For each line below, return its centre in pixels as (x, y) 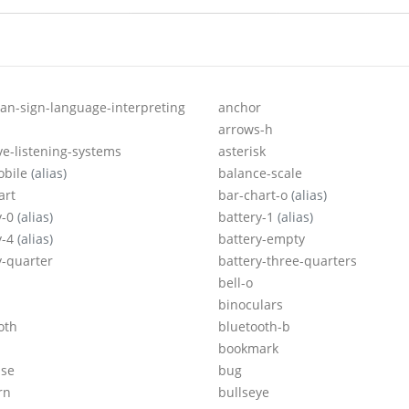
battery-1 (248, 217)
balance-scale (260, 173)
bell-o (236, 283)
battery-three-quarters (288, 261)
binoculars (251, 305)
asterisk (242, 152)
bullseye (244, 393)
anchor (240, 108)
